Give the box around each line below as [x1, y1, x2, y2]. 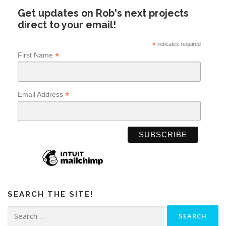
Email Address [18, 90, 65, 98]
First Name [18, 50, 55, 59]
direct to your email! [18, 19, 116, 31]
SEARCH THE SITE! [8, 190, 93, 199]
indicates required [155, 40, 201, 47]
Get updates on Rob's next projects [18, 7, 189, 19]
